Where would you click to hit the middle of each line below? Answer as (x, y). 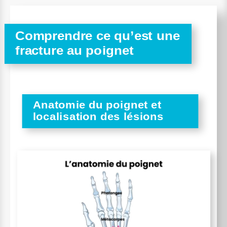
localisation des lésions (98, 116)
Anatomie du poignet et (97, 104)
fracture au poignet (74, 50)
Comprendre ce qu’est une (98, 35)
